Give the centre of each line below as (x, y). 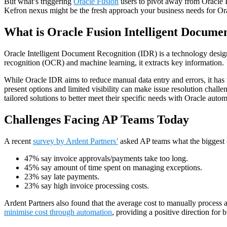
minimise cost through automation (58, 212)
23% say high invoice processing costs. (87, 185)
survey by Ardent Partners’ (75, 141)
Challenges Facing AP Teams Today (97, 119)
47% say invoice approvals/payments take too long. (106, 158)
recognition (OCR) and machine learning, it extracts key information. (114, 62)
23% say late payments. (62, 176)
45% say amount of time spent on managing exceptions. (113, 167)
